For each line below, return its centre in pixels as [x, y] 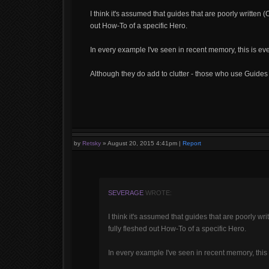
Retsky [92, 143]
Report [192, 143]
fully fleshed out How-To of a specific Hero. [177, 229]
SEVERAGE [126, 193]
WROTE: [158, 193]
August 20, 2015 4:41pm [142, 143]
